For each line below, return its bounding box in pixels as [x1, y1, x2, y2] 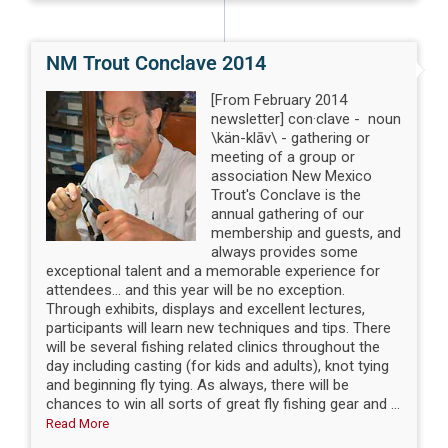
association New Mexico [211, 166, 373, 185]
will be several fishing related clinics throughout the [46, 337, 381, 356]
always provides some [211, 242, 359, 261]
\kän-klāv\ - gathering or [211, 128, 371, 147]
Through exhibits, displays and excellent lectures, [46, 299, 366, 318]
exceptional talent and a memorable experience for [46, 261, 381, 280]
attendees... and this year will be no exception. [46, 280, 346, 299]
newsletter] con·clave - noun [211, 109, 402, 128]
